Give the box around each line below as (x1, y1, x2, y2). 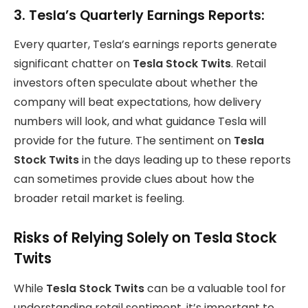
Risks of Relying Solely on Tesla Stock (14, 227, 277, 247)
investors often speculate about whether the (14, 75, 258, 91)
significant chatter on (14, 56, 133, 72)
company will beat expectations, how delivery (14, 94, 261, 111)
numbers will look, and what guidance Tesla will (14, 113, 266, 130)
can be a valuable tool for (144, 280, 286, 297)
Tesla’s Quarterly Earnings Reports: (29, 5, 265, 25)
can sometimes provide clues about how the (14, 171, 254, 188)
